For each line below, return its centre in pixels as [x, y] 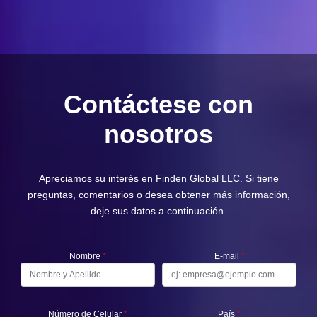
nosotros [158, 134]
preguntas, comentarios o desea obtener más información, [158, 195]
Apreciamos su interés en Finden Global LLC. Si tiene [158, 178]
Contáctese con [158, 104]
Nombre [86, 256]
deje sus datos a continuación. [158, 211]
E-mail [227, 256]
